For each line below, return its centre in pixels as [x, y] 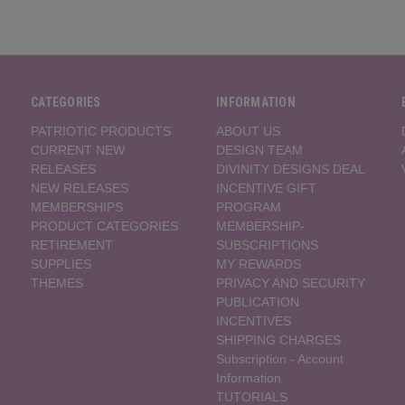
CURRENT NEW [78, 150]
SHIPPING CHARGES [279, 339]
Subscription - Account [280, 358]
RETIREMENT [72, 245]
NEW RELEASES [80, 188]
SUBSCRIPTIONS [268, 245]
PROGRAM [249, 207]
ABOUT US [249, 131]
